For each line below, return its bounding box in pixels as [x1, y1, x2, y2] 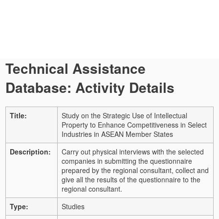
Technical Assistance [5, 58, 146, 78]
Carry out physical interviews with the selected [62, 146, 204, 156]
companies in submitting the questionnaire [62, 155, 192, 166]
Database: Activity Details [5, 77, 175, 97]
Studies [62, 201, 85, 211]
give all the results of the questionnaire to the [62, 174, 200, 184]
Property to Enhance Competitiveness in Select [62, 119, 207, 130]
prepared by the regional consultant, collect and [62, 165, 209, 175]
